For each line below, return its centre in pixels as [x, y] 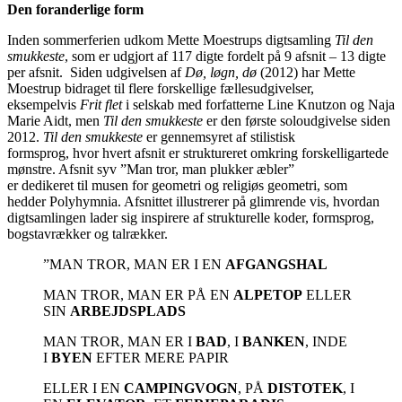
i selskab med [164, 104]
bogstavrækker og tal [66, 233]
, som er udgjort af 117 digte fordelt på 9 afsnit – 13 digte [225, 56]
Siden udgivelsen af [127, 72]
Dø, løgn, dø [223, 72]
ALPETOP [268, 294]
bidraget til [95, 88]
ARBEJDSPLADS [128, 310]
